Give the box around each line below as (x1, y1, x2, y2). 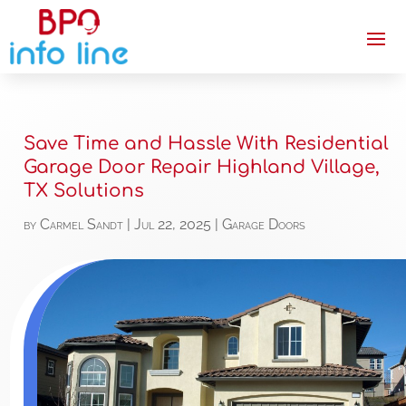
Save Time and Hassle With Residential (24, 133, 390, 155)
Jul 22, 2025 (134, 216, 212, 234)
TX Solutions (24, 180, 145, 202)
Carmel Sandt (40, 216, 124, 234)
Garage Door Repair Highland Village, (24, 157, 381, 179)
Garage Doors (222, 216, 306, 234)
